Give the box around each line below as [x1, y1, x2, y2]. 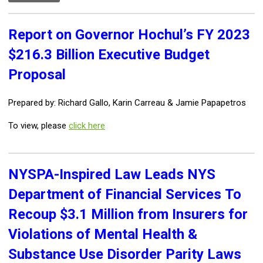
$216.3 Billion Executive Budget [8, 46, 210, 63]
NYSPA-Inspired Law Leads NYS [8, 166, 215, 183]
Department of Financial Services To [8, 186, 241, 203]
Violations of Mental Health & [8, 226, 197, 243]
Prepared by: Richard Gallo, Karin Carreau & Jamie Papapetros [8, 97, 246, 109]
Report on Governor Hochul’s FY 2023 [8, 26, 250, 43]
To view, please [8, 120, 69, 131]
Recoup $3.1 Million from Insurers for [8, 206, 248, 223]
